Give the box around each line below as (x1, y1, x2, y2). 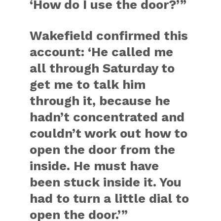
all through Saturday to (30, 60, 175, 75)
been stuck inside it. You (30, 174, 182, 189)
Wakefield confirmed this (30, 28, 188, 43)
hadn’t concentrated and (30, 109, 185, 124)
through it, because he (30, 93, 171, 108)
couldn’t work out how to (30, 125, 188, 141)
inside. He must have (30, 158, 159, 173)
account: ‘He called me (30, 44, 174, 59)
